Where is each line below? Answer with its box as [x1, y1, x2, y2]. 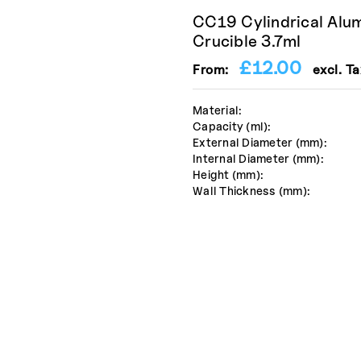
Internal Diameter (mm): [193, 151, 324, 166]
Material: [193, 103, 243, 118]
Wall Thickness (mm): [193, 184, 311, 198]
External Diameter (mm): [193, 135, 327, 150]
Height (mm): [193, 168, 264, 182]
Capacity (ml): [193, 119, 272, 134]
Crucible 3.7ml [193, 31, 301, 52]
